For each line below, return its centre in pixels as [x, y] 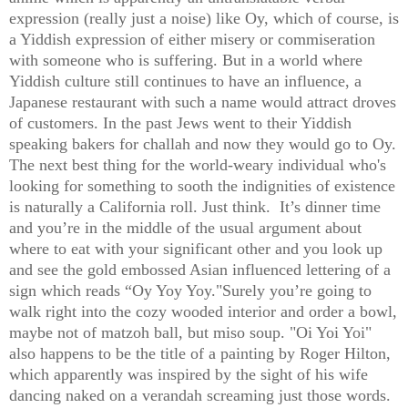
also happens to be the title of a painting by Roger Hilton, [200, 354]
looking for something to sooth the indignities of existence [202, 186]
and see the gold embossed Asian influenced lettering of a [200, 270]
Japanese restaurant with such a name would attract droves [203, 102]
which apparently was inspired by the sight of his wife [189, 375]
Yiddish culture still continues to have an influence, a [185, 82]
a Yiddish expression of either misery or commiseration [192, 40]
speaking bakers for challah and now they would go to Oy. [203, 144]
